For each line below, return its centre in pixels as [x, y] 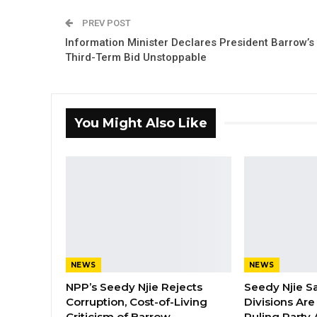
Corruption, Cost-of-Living [137, 302]
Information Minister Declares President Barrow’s [190, 42]
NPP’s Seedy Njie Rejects [134, 287]
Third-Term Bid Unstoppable [136, 57]
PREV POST [105, 23]
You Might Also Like [141, 123]
